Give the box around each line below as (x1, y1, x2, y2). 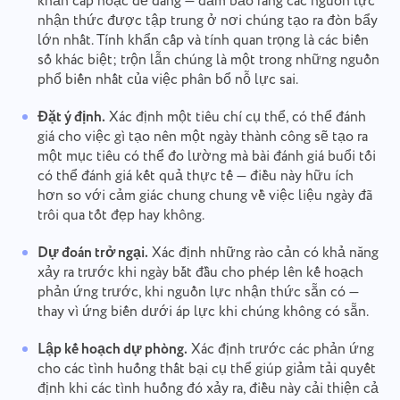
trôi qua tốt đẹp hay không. (37, 204, 204, 226)
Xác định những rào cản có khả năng (147, 242, 379, 263)
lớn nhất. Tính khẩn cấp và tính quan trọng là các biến (37, 29, 369, 51)
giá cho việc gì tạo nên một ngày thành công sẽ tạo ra (37, 126, 368, 147)
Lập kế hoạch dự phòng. (37, 338, 187, 360)
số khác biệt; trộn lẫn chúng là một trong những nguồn (37, 49, 379, 71)
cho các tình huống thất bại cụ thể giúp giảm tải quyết (37, 358, 376, 379)
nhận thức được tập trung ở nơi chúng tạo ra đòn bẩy (37, 10, 378, 31)
